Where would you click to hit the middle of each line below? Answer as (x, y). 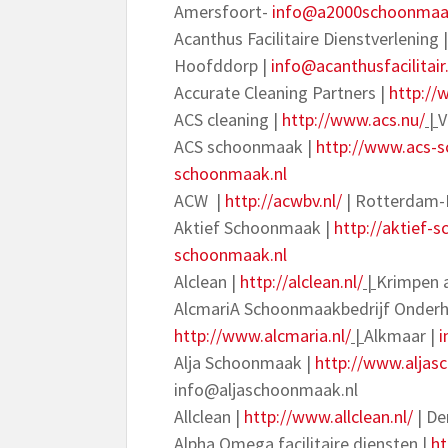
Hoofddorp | (222, 65)
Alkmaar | (401, 335)
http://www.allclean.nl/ (328, 416)
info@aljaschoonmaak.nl (266, 389)
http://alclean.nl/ (301, 281)
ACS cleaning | (228, 119)
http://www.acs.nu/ (353, 119)
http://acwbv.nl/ (283, 200)
